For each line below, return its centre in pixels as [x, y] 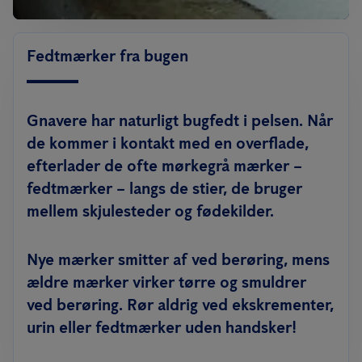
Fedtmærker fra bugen [107, 55]
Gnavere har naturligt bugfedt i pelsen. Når [180, 120]
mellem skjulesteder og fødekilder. [150, 210]
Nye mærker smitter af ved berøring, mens [178, 259]
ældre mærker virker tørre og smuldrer [166, 282]
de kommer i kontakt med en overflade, [168, 143]
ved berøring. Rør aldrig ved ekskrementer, [180, 304]
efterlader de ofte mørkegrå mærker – [164, 165]
